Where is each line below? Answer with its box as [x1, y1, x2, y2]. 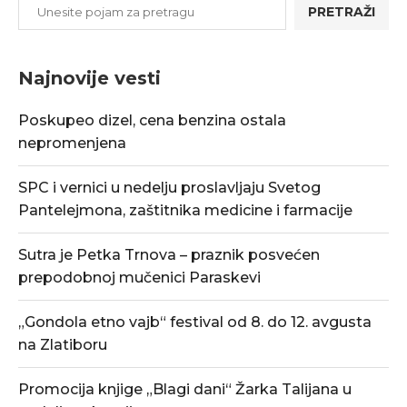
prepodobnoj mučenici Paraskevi [18, 268, 261, 286]
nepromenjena [18, 134, 126, 152]
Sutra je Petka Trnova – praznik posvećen [18, 245, 320, 263]
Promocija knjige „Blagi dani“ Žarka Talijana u [18, 380, 352, 398]
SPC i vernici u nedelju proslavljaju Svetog [18, 178, 321, 196]
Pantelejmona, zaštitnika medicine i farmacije [18, 201, 352, 219]
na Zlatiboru [18, 335, 107, 353]
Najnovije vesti [18, 66, 161, 89]
